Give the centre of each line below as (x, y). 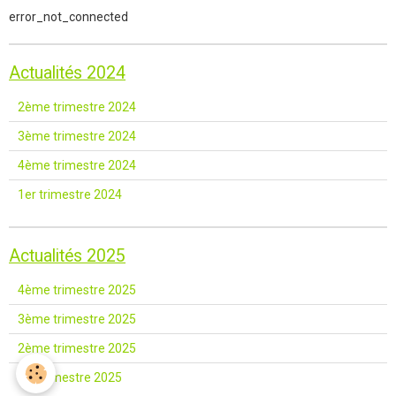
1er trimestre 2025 (70, 378)
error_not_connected (69, 17)
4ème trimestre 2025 (77, 290)
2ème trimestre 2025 (77, 349)
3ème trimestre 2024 (77, 137)
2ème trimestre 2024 (77, 107)
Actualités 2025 (67, 256)
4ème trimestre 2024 (77, 166)
